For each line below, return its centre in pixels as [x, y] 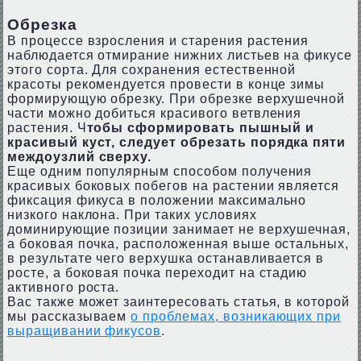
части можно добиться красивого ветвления [154, 113]
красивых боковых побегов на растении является [173, 186]
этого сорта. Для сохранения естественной [151, 70]
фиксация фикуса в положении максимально [157, 200]
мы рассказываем [69, 316]
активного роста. [63, 287]
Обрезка [42, 25]
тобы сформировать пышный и [200, 128]
